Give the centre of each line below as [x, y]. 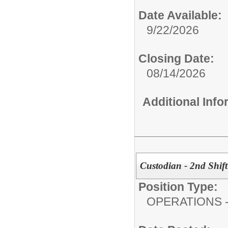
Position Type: [178, 187]
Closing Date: [176, 58]
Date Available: [180, 15]
